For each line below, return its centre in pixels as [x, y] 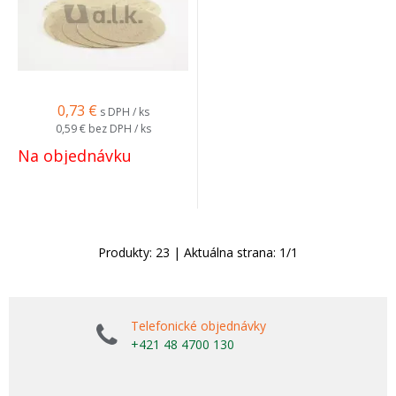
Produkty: [127, 252]
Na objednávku [75, 156]
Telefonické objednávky [198, 326]
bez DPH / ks [119, 129]
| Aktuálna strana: [225, 252]
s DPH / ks [124, 112]
